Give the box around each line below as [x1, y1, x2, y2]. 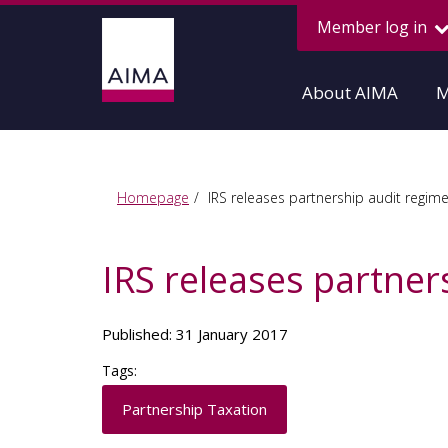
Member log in [317, 16, 431, 38]
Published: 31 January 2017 [102, 324, 288, 344]
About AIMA [302, 81, 398, 104]
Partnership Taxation [122, 399, 267, 419]
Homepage [117, 188, 189, 207]
